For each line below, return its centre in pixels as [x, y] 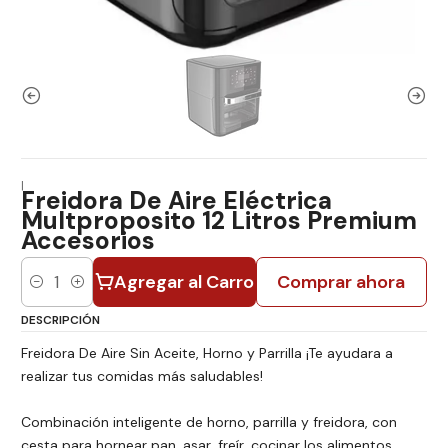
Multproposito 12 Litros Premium [219, 220]
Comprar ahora [341, 281]
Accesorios [88, 240]
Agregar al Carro [183, 281]
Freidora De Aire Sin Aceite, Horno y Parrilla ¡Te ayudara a [207, 353]
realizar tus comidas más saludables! [142, 376]
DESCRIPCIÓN [60, 319]
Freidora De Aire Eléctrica [176, 200]
